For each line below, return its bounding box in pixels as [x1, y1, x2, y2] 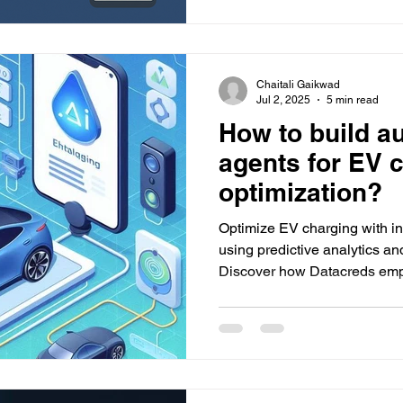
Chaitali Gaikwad [256, 78, 340, 91]
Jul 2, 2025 [256, 93, 310, 106]
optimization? [219, 177, 382, 207]
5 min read [327, 93, 379, 106]
